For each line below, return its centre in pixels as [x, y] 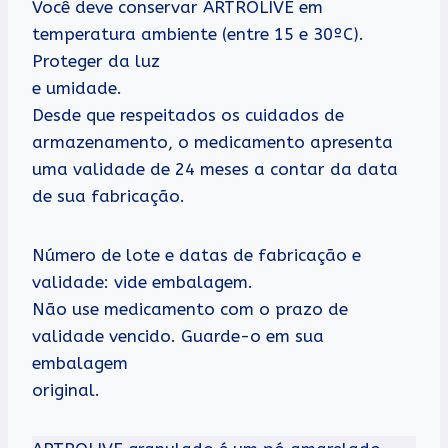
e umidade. [77, 87]
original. [66, 389]
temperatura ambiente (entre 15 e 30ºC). [198, 33]
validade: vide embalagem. [142, 281]
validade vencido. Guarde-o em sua [178, 335]
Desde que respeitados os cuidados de [188, 114]
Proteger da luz [96, 60]
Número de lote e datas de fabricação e [196, 254]
